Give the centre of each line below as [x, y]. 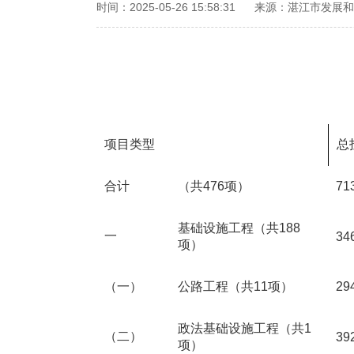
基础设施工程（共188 [239, 228]
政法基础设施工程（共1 [245, 328]
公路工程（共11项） [235, 286]
